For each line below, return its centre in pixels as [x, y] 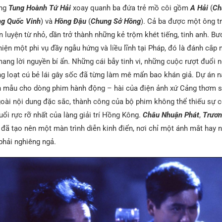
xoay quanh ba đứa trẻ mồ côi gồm [130, 8]
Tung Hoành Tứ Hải [39, 8]
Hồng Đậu [70, 21]
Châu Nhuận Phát [171, 115]
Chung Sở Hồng [115, 21]
